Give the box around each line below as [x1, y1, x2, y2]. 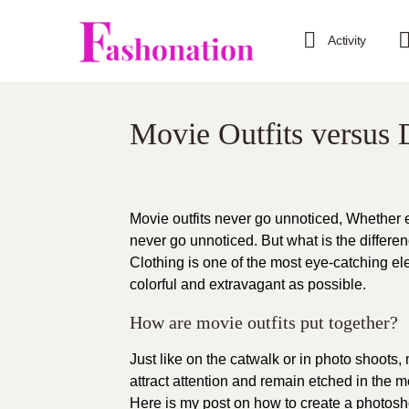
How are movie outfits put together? [130, 312, 398, 332]
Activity [328, 33, 367, 47]
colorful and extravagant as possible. [130, 277, 366, 292]
